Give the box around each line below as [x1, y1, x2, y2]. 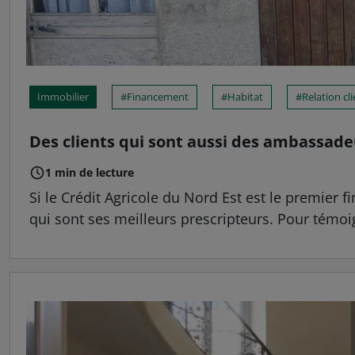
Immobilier [37, 90, 89, 104]
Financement [127, 90, 189, 104]
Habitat [227, 90, 263, 104]
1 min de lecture [45, 165, 134, 180]
